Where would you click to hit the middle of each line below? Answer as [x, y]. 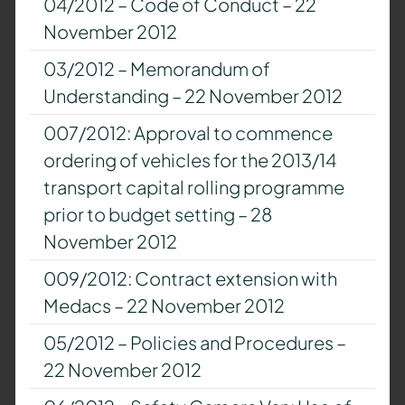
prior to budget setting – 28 [157, 214]
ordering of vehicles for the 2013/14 [189, 160]
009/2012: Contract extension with [190, 278]
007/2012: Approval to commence [188, 133]
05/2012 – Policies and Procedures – [194, 343]
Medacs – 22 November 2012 [164, 306]
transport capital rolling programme [193, 187]
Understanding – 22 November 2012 [193, 96]
